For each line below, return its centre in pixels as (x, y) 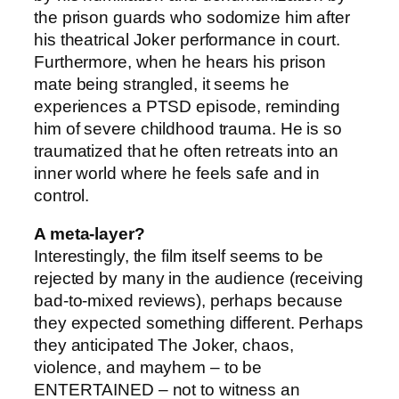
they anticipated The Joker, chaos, (164, 346)
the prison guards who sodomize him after (192, 17)
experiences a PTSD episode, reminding (187, 106)
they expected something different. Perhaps (199, 323)
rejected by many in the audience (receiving (199, 279)
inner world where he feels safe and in (177, 173)
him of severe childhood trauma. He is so (188, 128)
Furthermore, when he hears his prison (180, 61)
